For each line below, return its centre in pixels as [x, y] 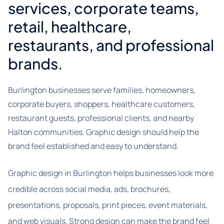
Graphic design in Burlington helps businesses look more [111, 173]
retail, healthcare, [70, 26]
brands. [35, 63]
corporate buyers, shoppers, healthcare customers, [101, 104]
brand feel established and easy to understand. [93, 146]
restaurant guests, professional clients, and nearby [101, 118]
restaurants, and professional [111, 45]
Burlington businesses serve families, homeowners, [102, 90]
